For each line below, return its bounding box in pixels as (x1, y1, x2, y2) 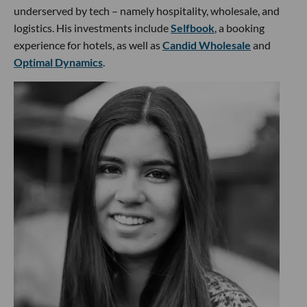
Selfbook (171, 21, 214, 35)
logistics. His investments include (14, 21, 171, 35)
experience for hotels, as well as (14, 38, 162, 52)
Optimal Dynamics (14, 56, 103, 69)
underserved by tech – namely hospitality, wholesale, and (14, 4, 280, 18)
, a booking (214, 21, 265, 35)
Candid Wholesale (162, 38, 251, 52)
